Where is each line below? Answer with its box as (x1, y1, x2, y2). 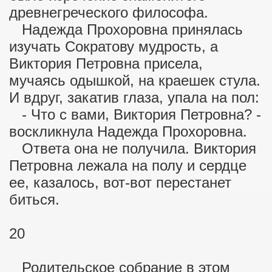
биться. (9, 191, 59, 208)
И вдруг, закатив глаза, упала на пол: (9, 89, 259, 106)
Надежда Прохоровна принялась (9, 21, 243, 38)
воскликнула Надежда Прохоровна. (9, 123, 247, 140)
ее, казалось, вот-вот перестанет (9, 174, 231, 191)
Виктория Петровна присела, (9, 55, 203, 72)
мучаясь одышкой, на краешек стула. (9, 72, 260, 89)
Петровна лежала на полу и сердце (9, 157, 246, 174)
